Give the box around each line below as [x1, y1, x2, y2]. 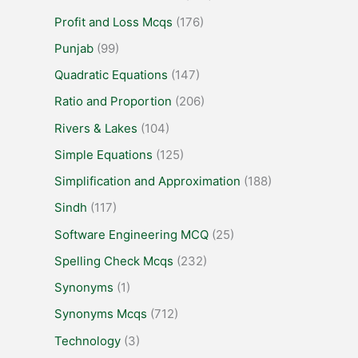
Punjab [54, 40, 93, 56]
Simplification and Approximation [54, 173, 241, 189]
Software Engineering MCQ [54, 226, 209, 242]
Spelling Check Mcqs [54, 253, 173, 268]
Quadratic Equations [54, 67, 168, 83]
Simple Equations [54, 146, 153, 162]
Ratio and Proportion [54, 93, 172, 109]
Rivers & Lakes [54, 120, 137, 136]
